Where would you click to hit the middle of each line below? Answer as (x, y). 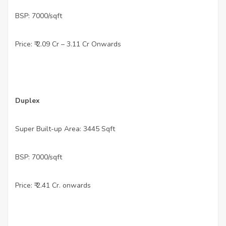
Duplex (27, 101)
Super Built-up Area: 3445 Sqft (65, 129)
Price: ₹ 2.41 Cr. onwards (53, 186)
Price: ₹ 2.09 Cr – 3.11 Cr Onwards (68, 44)
